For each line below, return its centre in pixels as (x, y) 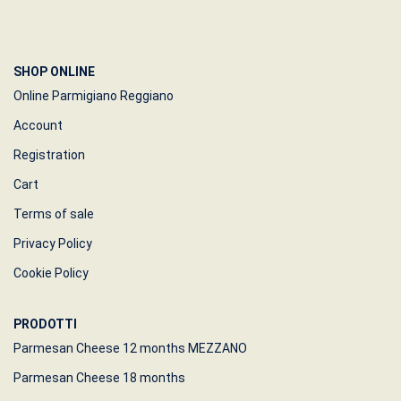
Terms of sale (54, 214)
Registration (49, 155)
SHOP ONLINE (54, 72)
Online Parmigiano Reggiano (94, 96)
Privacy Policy (53, 244)
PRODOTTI (45, 324)
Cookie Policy (51, 273)
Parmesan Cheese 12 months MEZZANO (130, 349)
